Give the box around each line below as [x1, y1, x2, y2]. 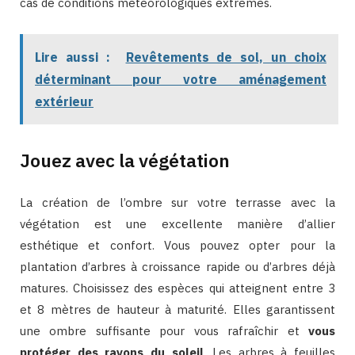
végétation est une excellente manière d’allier [20, 216, 335, 231]
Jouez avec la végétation [20, 147, 230, 172]
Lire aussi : [35, 48, 110, 65]
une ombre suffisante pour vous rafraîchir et [20, 323, 308, 338]
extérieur [35, 93, 94, 109]
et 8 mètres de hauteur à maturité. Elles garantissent [20, 301, 335, 317]
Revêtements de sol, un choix [125, 48, 326, 65]
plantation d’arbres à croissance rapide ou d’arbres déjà [20, 258, 335, 274]
